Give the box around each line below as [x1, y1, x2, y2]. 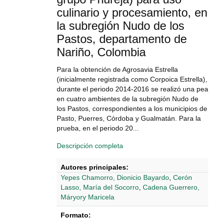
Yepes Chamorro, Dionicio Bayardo [61, 174, 169, 181]
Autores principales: [61, 163, 129, 171]
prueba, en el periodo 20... [57, 124, 139, 132]
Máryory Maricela [61, 193, 114, 201]
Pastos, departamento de [57, 32, 187, 45]
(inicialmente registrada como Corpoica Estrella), [57, 75, 207, 83]
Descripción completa [57, 142, 123, 150]
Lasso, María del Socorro [61, 183, 139, 191]
